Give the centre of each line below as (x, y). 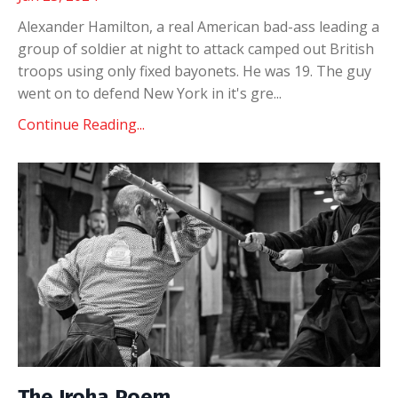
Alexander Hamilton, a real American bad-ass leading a (199, 27)
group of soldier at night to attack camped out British (196, 49)
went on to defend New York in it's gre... (150, 93)
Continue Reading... (81, 124)
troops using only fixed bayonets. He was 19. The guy (195, 71)
